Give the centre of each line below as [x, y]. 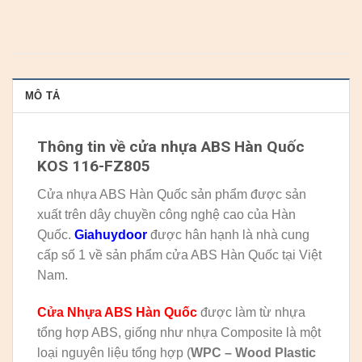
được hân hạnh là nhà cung [228, 234]
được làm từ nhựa [251, 312]
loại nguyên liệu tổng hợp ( [114, 352]
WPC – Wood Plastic [253, 352]
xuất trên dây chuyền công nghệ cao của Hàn [166, 214]
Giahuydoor [111, 234]
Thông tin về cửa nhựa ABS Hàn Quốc [171, 147]
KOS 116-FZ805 [94, 166]
